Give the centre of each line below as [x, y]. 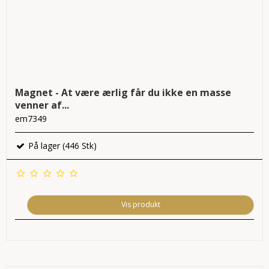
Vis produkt [141, 205]
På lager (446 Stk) [61, 146]
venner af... [42, 105]
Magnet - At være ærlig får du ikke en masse [123, 93]
